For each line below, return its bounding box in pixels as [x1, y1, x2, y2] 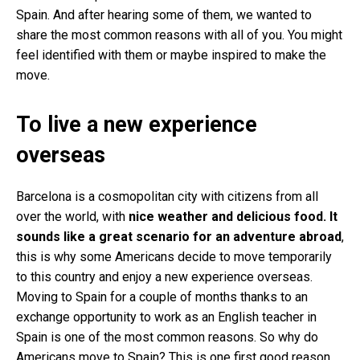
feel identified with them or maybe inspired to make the [16, 47, 326, 63]
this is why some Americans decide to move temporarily [16, 248, 332, 264]
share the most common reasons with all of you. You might [16, 27, 342, 43]
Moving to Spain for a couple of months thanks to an [16, 288, 308, 305]
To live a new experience [16, 111, 257, 137]
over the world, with [16, 208, 129, 224]
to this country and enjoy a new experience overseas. [16, 268, 313, 284]
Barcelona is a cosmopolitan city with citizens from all [16, 188, 318, 204]
